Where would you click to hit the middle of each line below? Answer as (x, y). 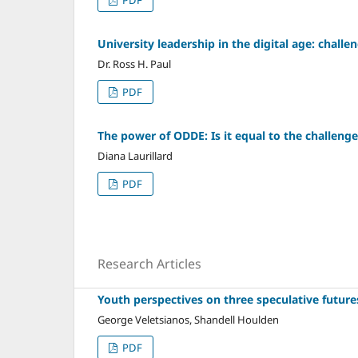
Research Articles (149, 263)
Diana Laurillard (135, 155)
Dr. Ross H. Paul (134, 64)
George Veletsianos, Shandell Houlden (188, 319)
